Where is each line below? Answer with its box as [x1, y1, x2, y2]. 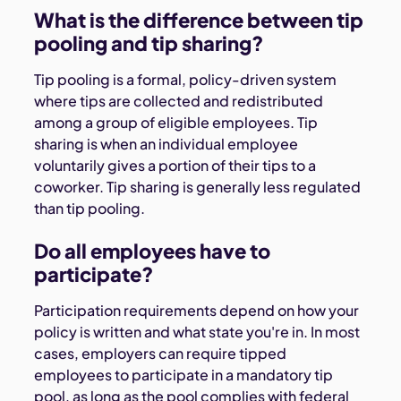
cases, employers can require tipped [34, 343, 287, 363]
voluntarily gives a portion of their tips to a [34, 155, 317, 175]
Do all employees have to [34, 237, 271, 263]
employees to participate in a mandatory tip [34, 364, 334, 384]
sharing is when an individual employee [34, 133, 299, 153]
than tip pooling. [34, 198, 146, 218]
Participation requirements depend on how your [34, 300, 360, 320]
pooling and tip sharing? [34, 30, 268, 55]
